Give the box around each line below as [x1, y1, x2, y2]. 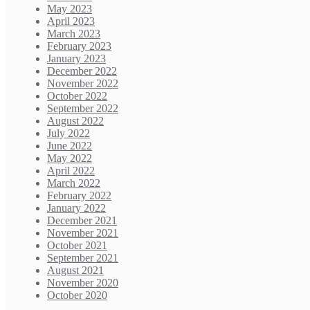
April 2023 [47, 15, 95, 28]
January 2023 [47, 53, 106, 65]
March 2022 [47, 177, 100, 190]
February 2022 [47, 190, 111, 202]
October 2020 [47, 289, 107, 302]
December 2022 [47, 65, 117, 77]
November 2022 [47, 77, 118, 90]
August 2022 [47, 115, 104, 127]
